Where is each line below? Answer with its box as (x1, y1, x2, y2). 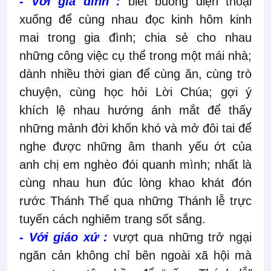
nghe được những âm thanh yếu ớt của (19, 139, 252, 153)
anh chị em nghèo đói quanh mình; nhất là (19, 157, 252, 171)
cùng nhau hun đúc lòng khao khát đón (19, 175, 252, 189)
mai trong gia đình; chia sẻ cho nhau (19, 30, 252, 44)
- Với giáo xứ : (19, 230, 108, 244)
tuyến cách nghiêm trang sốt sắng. (19, 212, 209, 226)
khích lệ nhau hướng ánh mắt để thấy (19, 103, 252, 117)
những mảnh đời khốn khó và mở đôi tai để (19, 121, 252, 135)
